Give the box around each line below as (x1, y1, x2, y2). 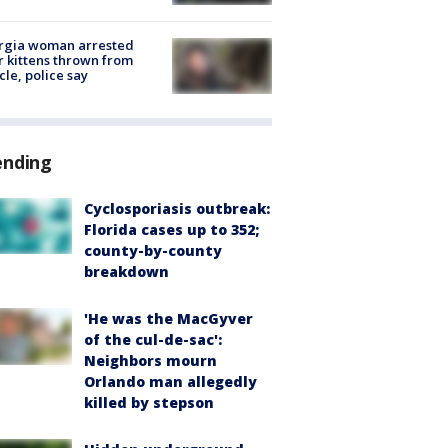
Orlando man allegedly (84, 372, 257, 392)
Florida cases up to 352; (84, 220, 259, 240)
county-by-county (84, 241, 222, 261)
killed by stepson (84, 393, 214, 413)
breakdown (84, 262, 169, 282)
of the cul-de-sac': (84, 330, 222, 350)
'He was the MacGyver (84, 309, 253, 329)
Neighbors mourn (84, 351, 217, 371)
